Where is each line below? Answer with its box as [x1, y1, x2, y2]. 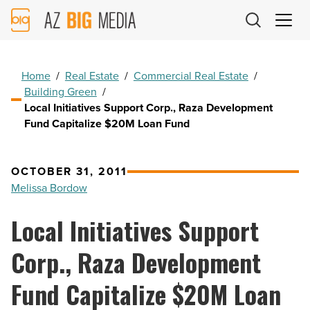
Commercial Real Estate [133, 68, 248, 84]
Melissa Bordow [11, 180, 87, 197]
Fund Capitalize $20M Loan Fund [24, 116, 190, 132]
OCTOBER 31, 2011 [11, 163, 127, 180]
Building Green [24, 84, 97, 100]
